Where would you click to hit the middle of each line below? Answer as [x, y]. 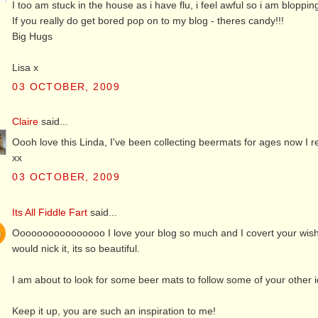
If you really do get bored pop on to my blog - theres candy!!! [148, 21]
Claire [26, 122]
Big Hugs [33, 37]
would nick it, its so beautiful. [76, 248]
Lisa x [26, 68]
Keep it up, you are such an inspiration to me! [114, 311]
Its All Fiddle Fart [50, 212]
